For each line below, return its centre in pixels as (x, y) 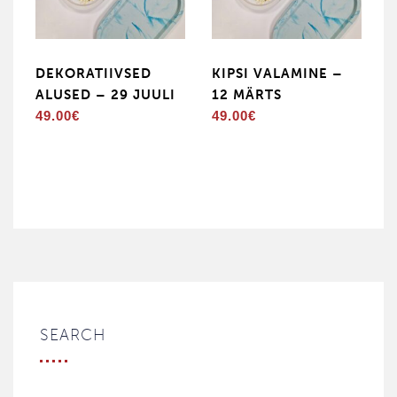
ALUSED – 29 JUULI (105, 95)
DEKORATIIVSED (93, 74)
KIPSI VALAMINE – (277, 74)
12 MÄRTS (247, 95)
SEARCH (73, 335)
